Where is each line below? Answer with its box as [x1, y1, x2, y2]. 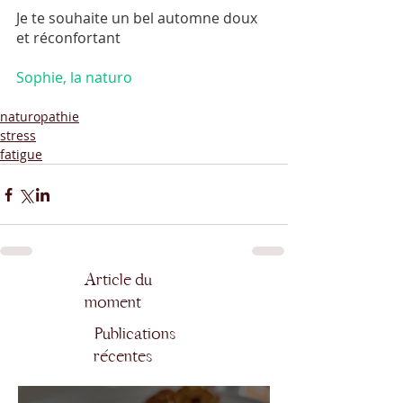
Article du [85, 270, 152, 291]
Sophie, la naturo [16, 67, 132, 88]
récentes [94, 346, 152, 367]
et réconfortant [16, 28, 121, 49]
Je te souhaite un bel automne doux [16, 8, 261, 29]
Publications [94, 324, 175, 345]
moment [85, 292, 141, 313]
